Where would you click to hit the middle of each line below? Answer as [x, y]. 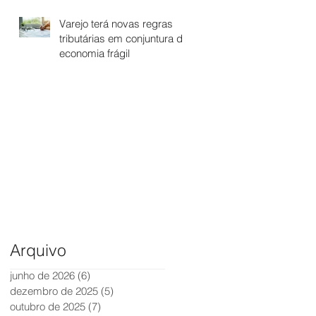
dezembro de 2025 [54, 291]
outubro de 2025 [48, 306]
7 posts [118, 306]
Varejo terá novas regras [116, 23]
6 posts [108, 275]
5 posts [131, 291]
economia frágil [95, 53]
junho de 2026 [42, 275]
